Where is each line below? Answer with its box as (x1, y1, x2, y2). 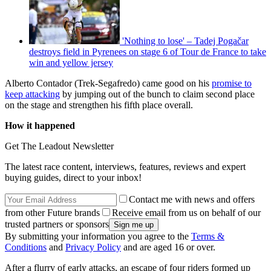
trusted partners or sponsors (5, 219, 109, 230)
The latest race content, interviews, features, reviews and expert (5, 162, 246, 172)
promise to (212, 78, 252, 89)
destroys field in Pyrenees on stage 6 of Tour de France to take (29, 47, 266, 57)
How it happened (5, 120, 75, 131)
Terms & (191, 231, 224, 242)
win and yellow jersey (29, 57, 113, 68)
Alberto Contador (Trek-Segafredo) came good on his (5, 78, 212, 89)
